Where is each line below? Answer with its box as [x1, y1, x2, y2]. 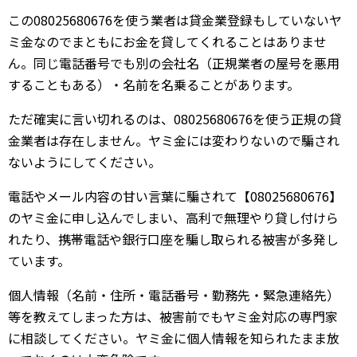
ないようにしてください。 [8, 152, 161, 171]
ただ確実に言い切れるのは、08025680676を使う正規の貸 [8, 109, 342, 128]
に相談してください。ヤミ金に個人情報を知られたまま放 [8, 328, 339, 347]
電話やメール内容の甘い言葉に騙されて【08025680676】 [8, 186, 342, 206]
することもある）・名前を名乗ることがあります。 [8, 75, 300, 94]
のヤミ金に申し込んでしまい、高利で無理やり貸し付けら [8, 208, 339, 227]
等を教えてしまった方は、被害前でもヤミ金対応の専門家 [8, 307, 338, 326]
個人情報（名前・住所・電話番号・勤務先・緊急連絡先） [8, 285, 339, 304]
